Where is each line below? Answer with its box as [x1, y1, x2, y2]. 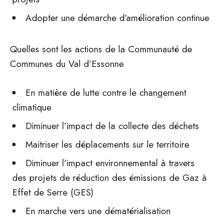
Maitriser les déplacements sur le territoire [25, 138, 189, 151]
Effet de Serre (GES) [12, 186, 93, 199]
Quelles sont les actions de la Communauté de [10, 43, 192, 56]
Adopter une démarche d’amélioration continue [25, 11, 209, 24]
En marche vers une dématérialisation [25, 204, 171, 218]
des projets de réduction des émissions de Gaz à [12, 171, 207, 184]
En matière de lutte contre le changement [25, 86, 186, 99]
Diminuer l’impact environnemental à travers [25, 156, 195, 170]
